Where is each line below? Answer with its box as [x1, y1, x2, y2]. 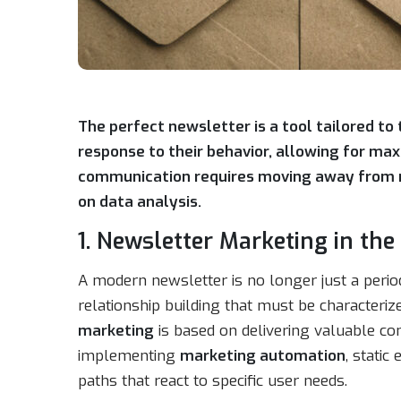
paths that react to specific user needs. [78, 371, 347, 391]
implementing [78, 346, 180, 366]
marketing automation [180, 346, 346, 366]
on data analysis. [78, 192, 201, 212]
